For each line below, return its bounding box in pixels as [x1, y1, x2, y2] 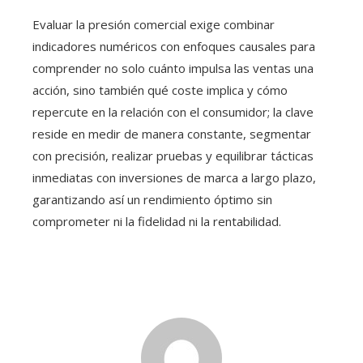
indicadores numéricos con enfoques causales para [32, 37, 315, 54]
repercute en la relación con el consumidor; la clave [32, 103, 314, 120]
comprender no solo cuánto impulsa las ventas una [32, 59, 314, 76]
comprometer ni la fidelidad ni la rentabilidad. [32, 212, 281, 229]
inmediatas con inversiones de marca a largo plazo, [32, 169, 316, 186]
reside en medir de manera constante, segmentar [32, 125, 311, 142]
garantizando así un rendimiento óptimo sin [32, 190, 272, 207]
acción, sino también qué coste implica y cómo [32, 81, 288, 98]
